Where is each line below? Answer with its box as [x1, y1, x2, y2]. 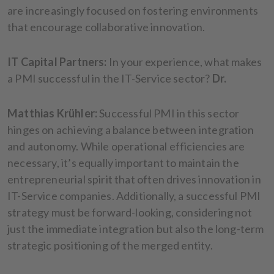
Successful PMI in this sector [97, 106, 240, 120]
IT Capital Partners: [7, 54, 107, 68]
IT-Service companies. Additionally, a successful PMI [7, 188, 261, 202]
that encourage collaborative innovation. [7, 20, 207, 34]
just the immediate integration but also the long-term [7, 221, 264, 235]
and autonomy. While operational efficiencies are [7, 139, 245, 153]
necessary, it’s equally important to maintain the [7, 155, 239, 169]
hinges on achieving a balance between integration [7, 122, 254, 136]
